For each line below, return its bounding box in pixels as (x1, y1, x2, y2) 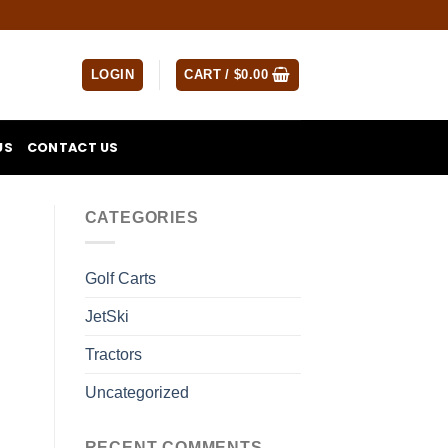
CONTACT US (26, 138, 119, 156)
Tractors (84, 345, 142, 363)
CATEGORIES (84, 209, 199, 226)
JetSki (84, 307, 129, 325)
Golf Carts (84, 269, 156, 287)
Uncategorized (84, 383, 189, 401)
